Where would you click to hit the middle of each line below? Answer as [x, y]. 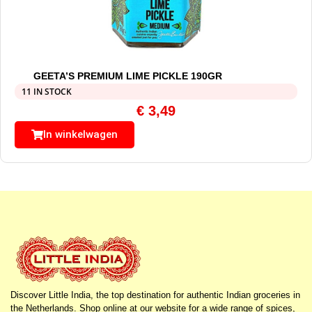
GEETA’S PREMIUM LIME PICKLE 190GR [127, 76]
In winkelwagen [80, 135]
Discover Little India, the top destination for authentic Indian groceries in [155, 295]
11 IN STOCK [47, 92]
